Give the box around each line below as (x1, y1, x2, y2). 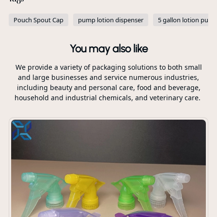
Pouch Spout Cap (13, 15, 63, 24)
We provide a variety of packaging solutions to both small (15, 62, 202, 72)
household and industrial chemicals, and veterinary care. (15, 93, 202, 102)
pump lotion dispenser (77, 15, 143, 24)
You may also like (69, 42, 148, 55)
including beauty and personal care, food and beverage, (16, 83, 201, 92)
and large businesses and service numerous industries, (18, 73, 199, 82)
